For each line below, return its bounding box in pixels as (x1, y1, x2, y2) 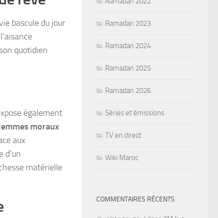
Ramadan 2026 (105, 86, 151, 95)
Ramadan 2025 (105, 63, 151, 73)
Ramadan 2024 (105, 41, 151, 50)
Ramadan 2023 (105, 18, 151, 28)
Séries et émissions (105, 108, 164, 117)
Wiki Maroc (105, 153, 138, 162)
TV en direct (105, 130, 141, 140)
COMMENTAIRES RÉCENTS (96, 195, 175, 203)
